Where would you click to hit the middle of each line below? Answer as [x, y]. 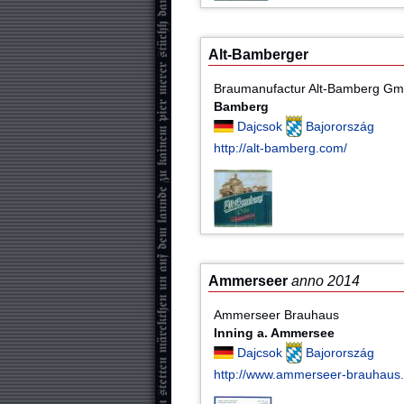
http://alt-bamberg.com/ [281, 147]
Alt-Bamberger [258, 55]
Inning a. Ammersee [275, 332]
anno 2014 [326, 281]
